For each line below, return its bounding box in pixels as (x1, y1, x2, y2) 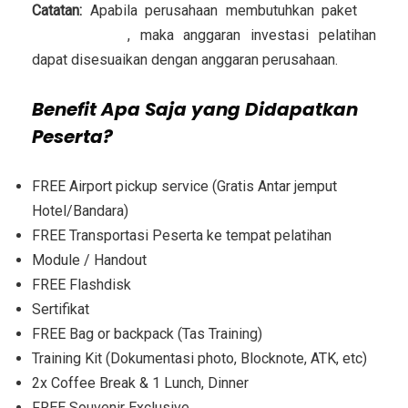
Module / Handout (32, 250, 147, 269)
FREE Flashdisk (32, 275, 131, 293)
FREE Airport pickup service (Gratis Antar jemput (32, 177, 337, 195)
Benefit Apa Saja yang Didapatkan (32, 96, 358, 122)
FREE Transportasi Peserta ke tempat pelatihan (32, 226, 331, 244)
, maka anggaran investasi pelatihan (127, 25, 377, 44)
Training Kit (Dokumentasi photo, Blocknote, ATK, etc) (32, 349, 367, 367)
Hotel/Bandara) (32, 201, 128, 219)
